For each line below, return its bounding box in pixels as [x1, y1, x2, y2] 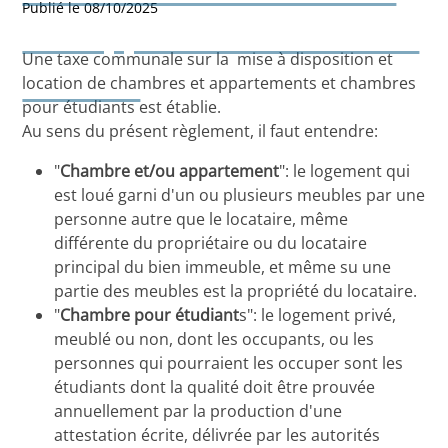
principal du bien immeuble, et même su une [54, 256, 392, 279]
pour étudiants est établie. [22, 96, 226, 119]
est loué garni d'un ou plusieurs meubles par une [54, 184, 426, 207]
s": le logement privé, [239, 304, 397, 327]
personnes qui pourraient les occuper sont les [54, 352, 404, 375]
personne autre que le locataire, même [54, 208, 349, 231]
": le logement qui [279, 160, 411, 183]
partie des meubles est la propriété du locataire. [54, 280, 418, 303]
